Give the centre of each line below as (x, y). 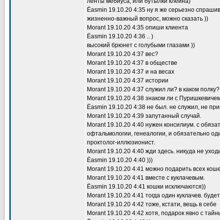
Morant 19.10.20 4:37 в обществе (132, 63)
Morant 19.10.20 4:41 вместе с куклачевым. (146, 178)
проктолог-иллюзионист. (121, 142)
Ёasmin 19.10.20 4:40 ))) (120, 160)
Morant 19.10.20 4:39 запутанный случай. (144, 116)
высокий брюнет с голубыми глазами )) (141, 45)
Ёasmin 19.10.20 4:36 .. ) (120, 36)
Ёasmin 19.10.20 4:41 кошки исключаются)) (146, 187)
